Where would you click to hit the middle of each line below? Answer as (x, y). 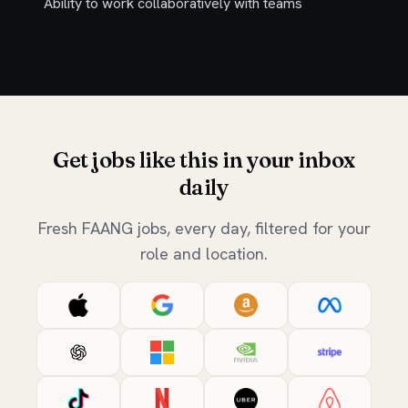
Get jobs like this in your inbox (204, 160)
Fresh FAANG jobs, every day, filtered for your (204, 228)
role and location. (204, 254)
